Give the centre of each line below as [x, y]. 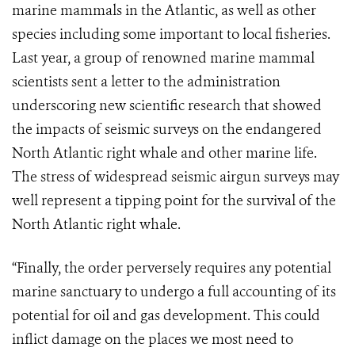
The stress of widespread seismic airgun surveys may [176, 177]
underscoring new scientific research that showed [167, 106]
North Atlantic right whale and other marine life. [164, 153]
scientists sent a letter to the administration [146, 82]
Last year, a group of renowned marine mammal [163, 58]
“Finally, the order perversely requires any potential [172, 268]
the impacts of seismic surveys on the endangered [167, 130]
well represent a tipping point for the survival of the [174, 201]
